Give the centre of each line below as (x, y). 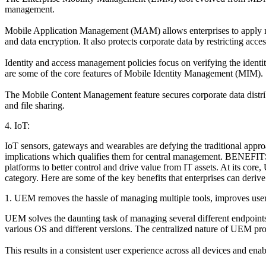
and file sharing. (35, 105)
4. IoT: (17, 125)
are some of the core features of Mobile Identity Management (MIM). (134, 73)
